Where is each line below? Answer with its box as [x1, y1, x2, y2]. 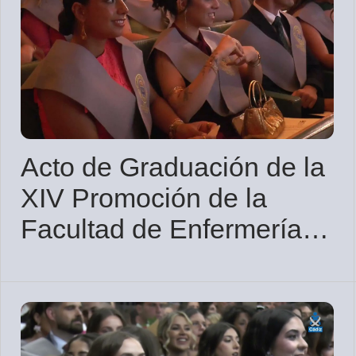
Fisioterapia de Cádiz [21, 245, 276, 276]
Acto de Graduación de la [21, 152, 325, 183]
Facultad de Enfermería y [21, 214, 323, 245]
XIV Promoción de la [21, 183, 267, 214]
